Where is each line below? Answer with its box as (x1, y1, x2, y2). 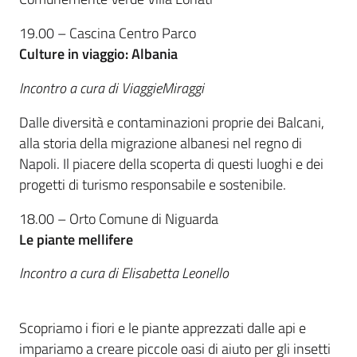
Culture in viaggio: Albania (19, 43, 178, 65)
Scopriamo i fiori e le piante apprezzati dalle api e (19, 317, 306, 339)
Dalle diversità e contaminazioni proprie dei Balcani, (19, 111, 324, 133)
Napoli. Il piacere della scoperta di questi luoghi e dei (19, 152, 324, 175)
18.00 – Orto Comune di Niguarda (19, 207, 218, 229)
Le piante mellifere (19, 228, 133, 250)
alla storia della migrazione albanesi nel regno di (19, 131, 302, 154)
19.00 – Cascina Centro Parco (19, 22, 196, 45)
